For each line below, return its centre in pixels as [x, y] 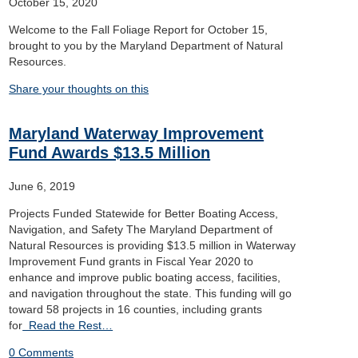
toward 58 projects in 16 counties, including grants [136, 309]
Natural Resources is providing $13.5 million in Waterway [153, 245]
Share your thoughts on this [79, 89]
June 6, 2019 [42, 186]
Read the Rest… [68, 325]
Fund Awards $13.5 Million [110, 153]
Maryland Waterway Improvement [137, 133]
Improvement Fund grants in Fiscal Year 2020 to [131, 261]
